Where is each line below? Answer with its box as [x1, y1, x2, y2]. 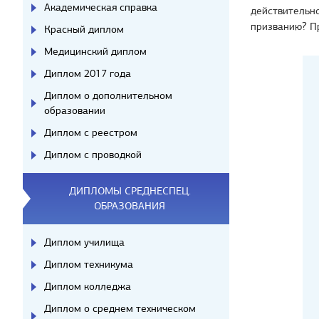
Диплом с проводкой [44, 148, 142, 161]
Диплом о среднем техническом [44, 302, 196, 315]
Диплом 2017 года [44, 67, 131, 80]
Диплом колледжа [44, 280, 131, 293]
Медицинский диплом [44, 45, 147, 58]
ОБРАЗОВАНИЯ [94, 199, 165, 212]
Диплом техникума [44, 258, 133, 271]
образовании [44, 104, 105, 117]
